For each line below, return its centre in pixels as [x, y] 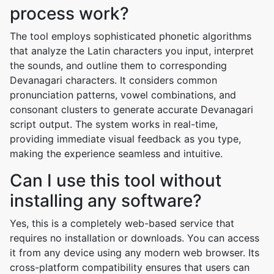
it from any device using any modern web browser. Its [135, 253]
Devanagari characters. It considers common [113, 80]
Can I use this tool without [116, 180]
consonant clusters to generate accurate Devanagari [131, 109]
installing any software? [106, 201]
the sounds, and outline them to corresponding [118, 65]
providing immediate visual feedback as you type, [125, 139]
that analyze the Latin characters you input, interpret [132, 51]
